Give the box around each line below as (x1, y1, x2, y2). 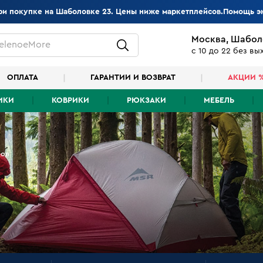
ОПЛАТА (7, 73, 38, 82)
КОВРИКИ (52, 96, 89, 105)
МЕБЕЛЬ (204, 96, 234, 105)
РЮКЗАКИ (127, 96, 166, 105)
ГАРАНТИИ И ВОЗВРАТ (90, 73, 176, 82)
